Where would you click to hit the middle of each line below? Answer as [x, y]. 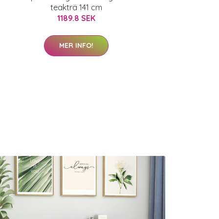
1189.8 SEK [76, 18]
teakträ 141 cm [76, 7]
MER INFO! [76, 45]
